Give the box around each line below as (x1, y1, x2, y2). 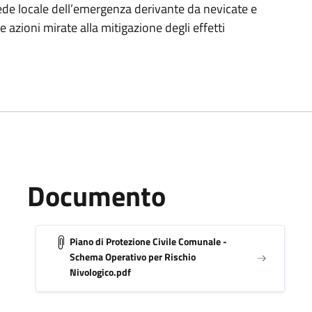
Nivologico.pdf (69, 264, 131, 279)
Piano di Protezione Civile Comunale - (69, 233, 227, 249)
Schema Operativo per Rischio (69, 249, 196, 264)
